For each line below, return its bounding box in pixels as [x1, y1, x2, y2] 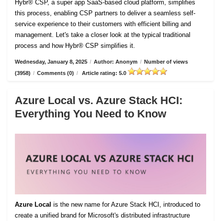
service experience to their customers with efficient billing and [15, 20, 191, 28]
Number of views [144, 59, 188, 65]
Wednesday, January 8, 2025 [15, 59, 87, 65]
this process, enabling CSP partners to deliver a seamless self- [15, 9, 195, 17]
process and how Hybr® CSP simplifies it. [15, 42, 135, 50]
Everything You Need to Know [15, 108, 166, 120]
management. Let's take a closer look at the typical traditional [15, 31, 190, 39]
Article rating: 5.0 [80, 70, 128, 76]
